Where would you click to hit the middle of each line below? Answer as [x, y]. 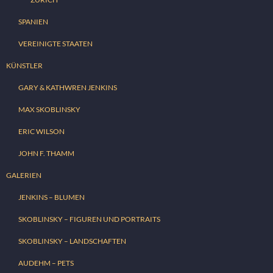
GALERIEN [24, 175]
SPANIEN [33, 22]
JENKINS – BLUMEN [51, 197]
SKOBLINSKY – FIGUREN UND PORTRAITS [89, 219]
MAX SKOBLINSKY [49, 110]
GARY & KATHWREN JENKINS [68, 88]
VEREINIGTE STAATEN [55, 44]
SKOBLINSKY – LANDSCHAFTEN [72, 241]
